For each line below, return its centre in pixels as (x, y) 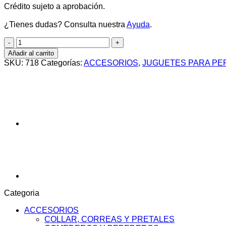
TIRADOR (34, 50)
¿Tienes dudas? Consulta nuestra (65, 24)
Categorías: (62, 63)
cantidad (31, 59)
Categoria (22, 193)
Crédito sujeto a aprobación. (54, 6)
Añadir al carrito (31, 53)
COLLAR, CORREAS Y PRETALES (109, 219)
